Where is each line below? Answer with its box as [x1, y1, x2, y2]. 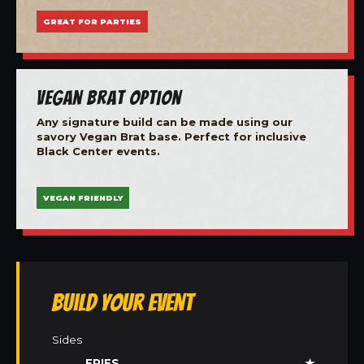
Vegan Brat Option [37, 86, 181, 108]
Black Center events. [37, 144, 160, 158]
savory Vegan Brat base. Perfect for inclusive [37, 129, 306, 143]
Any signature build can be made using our [37, 115, 292, 128]
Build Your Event [52, 289, 193, 316]
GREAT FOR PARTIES [43, 16, 141, 26]
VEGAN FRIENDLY [43, 193, 123, 203]
